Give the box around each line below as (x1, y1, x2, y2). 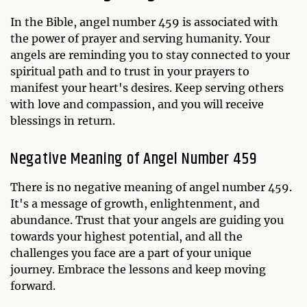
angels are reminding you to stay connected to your (10, 47, 290, 62)
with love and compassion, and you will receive (10, 97, 264, 111)
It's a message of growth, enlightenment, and (10, 196, 260, 210)
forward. (10, 278, 56, 293)
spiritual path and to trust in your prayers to (10, 64, 249, 78)
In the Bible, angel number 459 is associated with (10, 14, 278, 29)
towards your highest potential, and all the (10, 229, 243, 243)
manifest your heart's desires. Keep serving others (10, 80, 284, 95)
